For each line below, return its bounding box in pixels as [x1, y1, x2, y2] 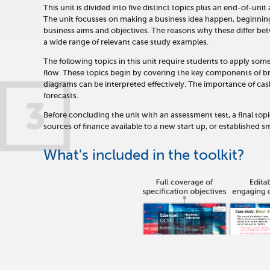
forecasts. [43, 91, 78, 100]
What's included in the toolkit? [43, 147, 245, 163]
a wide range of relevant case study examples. [43, 37, 209, 46]
